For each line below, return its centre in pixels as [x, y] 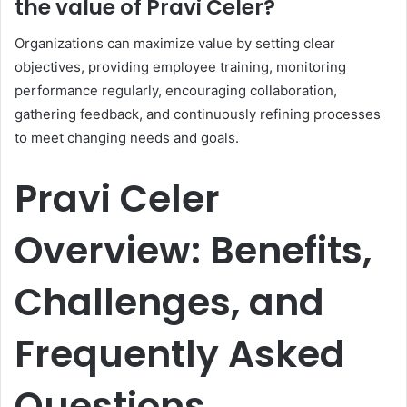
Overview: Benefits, [193, 251]
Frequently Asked [180, 354]
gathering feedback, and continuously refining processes [198, 114]
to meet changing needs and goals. [127, 138]
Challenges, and [169, 303]
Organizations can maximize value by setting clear [175, 44]
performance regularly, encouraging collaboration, [176, 91]
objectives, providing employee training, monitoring [180, 67]
